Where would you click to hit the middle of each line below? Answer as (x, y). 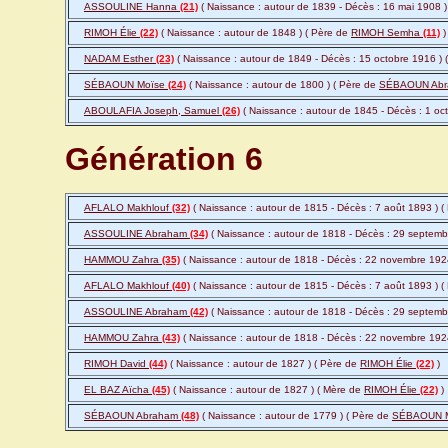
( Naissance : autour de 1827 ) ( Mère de (267, 390)
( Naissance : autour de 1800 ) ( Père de (282, 85)
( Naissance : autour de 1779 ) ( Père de (295, 416)
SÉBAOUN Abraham (132, 416)
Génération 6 (164, 159)
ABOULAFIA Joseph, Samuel (153, 111)
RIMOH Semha (387, 33)
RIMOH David (116, 364)
